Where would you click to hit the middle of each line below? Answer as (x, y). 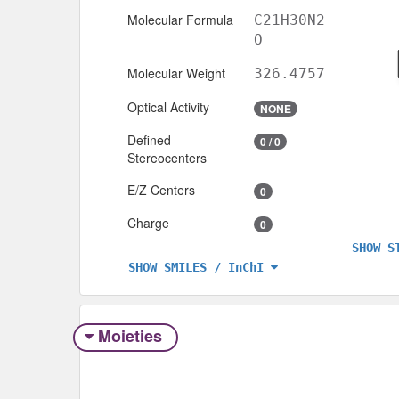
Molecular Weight (176, 73)
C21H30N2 (289, 20)
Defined (149, 139)
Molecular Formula (180, 19)
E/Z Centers (161, 189)
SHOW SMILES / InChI (196, 267)
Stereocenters (167, 157)
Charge (148, 222)
